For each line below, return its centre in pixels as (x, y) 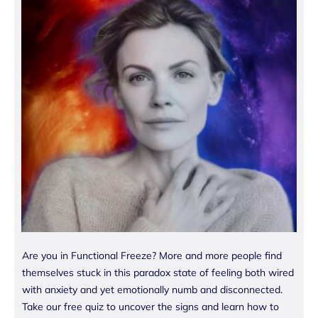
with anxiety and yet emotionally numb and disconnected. (152, 290)
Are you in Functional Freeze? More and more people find (152, 256)
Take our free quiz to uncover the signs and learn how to (150, 307)
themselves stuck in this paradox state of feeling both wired (158, 273)
